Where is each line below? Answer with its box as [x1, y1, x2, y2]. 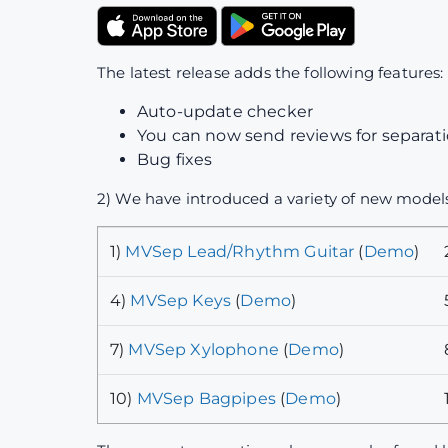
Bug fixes [137, 149, 213, 169]
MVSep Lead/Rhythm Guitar [125, 241, 355, 261]
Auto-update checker [137, 101, 314, 121]
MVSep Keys [130, 290, 232, 310]
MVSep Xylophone [128, 339, 279, 359]
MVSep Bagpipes [136, 388, 276, 408]
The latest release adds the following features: [97, 62, 444, 82]
